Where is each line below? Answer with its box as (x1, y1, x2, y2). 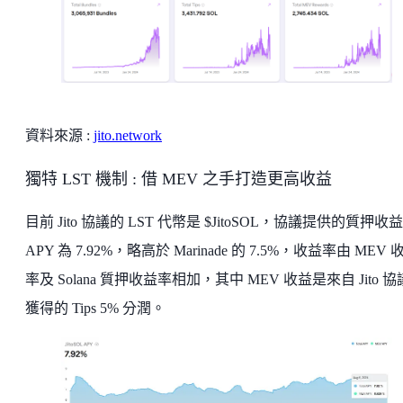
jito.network (94, 128, 162, 144)
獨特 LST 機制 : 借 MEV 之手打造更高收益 (25, 170, 332, 189)
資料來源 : (25, 128, 94, 144)
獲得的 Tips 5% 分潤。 (25, 300, 166, 317)
